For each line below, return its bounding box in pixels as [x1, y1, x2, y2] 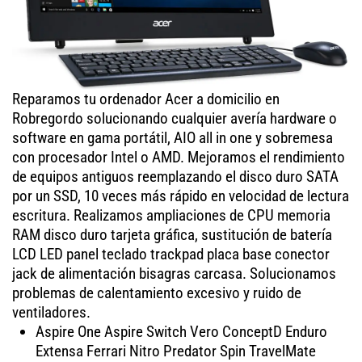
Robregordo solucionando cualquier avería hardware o [12, 108, 337, 128]
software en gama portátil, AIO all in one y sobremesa [12, 128, 333, 147]
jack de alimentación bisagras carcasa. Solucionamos [12, 263, 336, 283]
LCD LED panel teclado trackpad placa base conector [12, 244, 330, 263]
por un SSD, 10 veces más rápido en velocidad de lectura [12, 186, 349, 205]
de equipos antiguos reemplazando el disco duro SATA [12, 166, 339, 186]
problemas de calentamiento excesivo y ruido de [12, 283, 301, 302]
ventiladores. [12, 302, 90, 322]
